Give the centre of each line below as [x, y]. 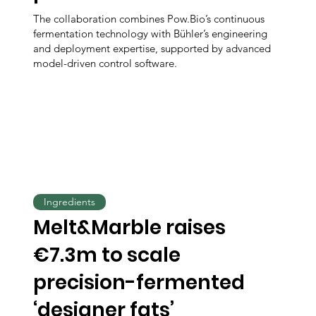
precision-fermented [139, 283]
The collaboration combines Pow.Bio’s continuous [149, 18]
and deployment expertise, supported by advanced [152, 48]
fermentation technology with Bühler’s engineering [151, 33]
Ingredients [70, 201]
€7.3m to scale [107, 255]
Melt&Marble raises [130, 228]
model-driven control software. [105, 63]
